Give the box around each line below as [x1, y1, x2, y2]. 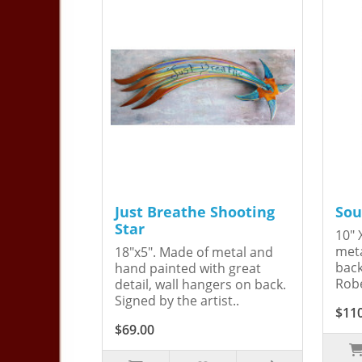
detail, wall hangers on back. [115, 276, 286, 294]
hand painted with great [115, 259, 261, 278]
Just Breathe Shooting [115, 202, 275, 222]
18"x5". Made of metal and [115, 243, 273, 262]
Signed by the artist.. [115, 292, 239, 310]
